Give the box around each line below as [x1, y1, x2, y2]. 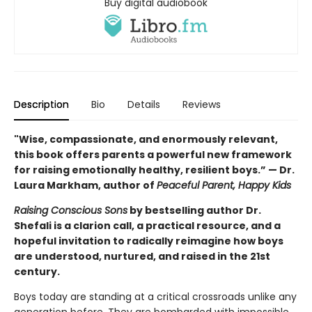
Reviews [182, 97, 221, 111]
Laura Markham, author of [14, 178, 157, 192]
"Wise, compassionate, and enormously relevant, [14, 132, 278, 146]
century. [14, 264, 60, 279]
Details [127, 97, 160, 111]
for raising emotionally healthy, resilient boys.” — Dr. [14, 162, 295, 177]
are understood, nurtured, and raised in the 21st [14, 249, 270, 263]
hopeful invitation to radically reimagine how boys [14, 233, 283, 248]
